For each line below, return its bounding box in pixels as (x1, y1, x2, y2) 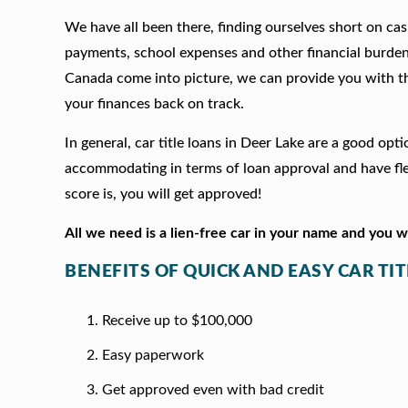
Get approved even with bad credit (101, 382, 324, 398)
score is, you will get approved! (65, 186, 262, 201)
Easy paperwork (101, 348, 204, 363)
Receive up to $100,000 (101, 313, 252, 329)
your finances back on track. (65, 96, 245, 111)
